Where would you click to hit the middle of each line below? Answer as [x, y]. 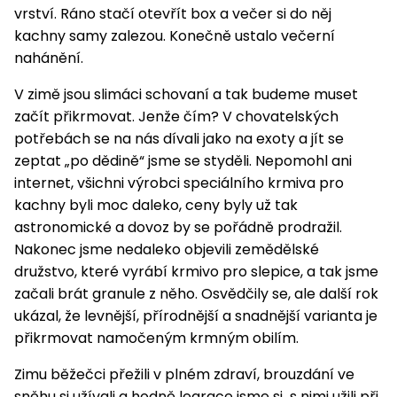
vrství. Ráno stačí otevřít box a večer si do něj [173, 14]
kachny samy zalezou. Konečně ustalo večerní [175, 36]
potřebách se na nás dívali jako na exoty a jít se [179, 139]
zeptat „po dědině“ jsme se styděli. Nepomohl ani [183, 161]
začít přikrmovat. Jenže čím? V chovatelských [176, 117]
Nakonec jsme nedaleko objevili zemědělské [167, 250]
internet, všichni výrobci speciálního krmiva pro [179, 183]
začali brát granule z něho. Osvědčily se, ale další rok [196, 294]
